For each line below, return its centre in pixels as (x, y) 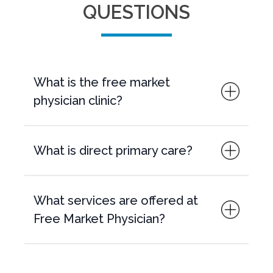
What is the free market (102, 82)
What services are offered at (116, 200)
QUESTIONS (136, 12)
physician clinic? (78, 101)
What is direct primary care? (113, 151)
